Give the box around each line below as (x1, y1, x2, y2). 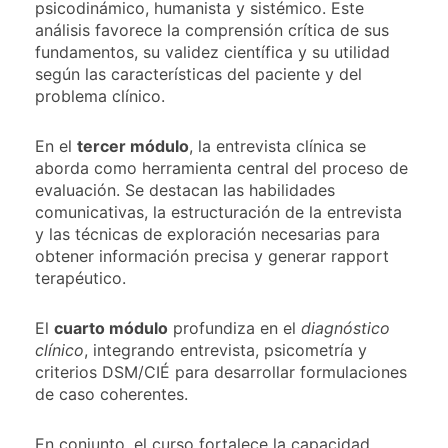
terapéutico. (35, 267, 126, 288)
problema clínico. (35, 85, 165, 106)
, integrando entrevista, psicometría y (84, 339, 367, 360)
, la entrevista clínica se (189, 135, 366, 156)
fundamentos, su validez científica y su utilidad (35, 41, 390, 62)
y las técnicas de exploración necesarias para (35, 223, 380, 244)
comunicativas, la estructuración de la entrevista (35, 201, 402, 222)
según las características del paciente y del (35, 63, 362, 84)
